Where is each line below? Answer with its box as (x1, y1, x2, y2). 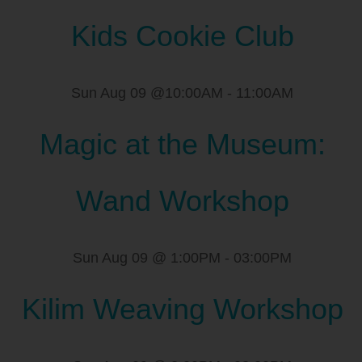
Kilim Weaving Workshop (21, 292, 343, 326)
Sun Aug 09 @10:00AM (71, 84, 224, 101)
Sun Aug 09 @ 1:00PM (73, 249, 221, 266)
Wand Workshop (75, 183, 289, 217)
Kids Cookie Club (70, 19, 294, 53)
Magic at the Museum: (39, 127, 326, 161)
